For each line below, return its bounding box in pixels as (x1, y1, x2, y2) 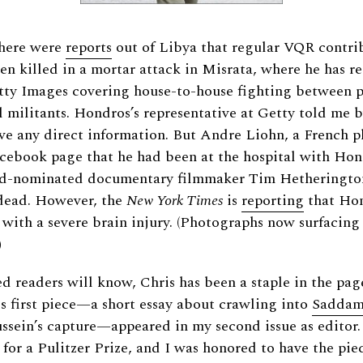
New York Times (126, 190, 223, 212)
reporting (241, 190, 304, 212)
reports (66, 36, 112, 59)
